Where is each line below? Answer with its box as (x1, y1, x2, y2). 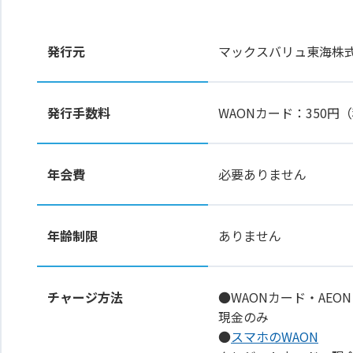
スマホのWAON (231, 326, 318, 346)
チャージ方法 (47, 287, 123, 307)
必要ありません (218, 164, 307, 184)
